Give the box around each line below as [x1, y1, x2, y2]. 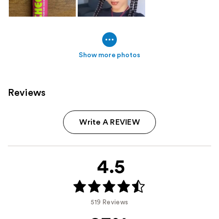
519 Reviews [90, 198, 129, 205]
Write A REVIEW [79, 118, 140, 126]
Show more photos [79, 51, 140, 59]
